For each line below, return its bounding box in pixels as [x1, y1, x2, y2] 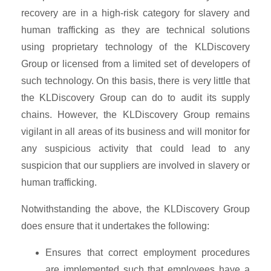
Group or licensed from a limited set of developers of [21, 58, 250, 69]
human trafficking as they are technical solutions [21, 24, 250, 35]
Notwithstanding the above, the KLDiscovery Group [21, 203, 250, 214]
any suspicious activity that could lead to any [21, 143, 250, 154]
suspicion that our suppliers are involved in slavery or [21, 160, 250, 171]
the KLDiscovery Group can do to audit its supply [21, 92, 250, 103]
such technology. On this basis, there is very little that [21, 75, 250, 86]
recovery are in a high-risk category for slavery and [21, 7, 250, 18]
